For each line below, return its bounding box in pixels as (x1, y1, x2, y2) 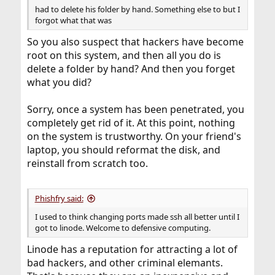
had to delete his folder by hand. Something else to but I (34, 4, 240, 15)
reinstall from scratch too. (26, 157, 148, 171)
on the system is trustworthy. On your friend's (26, 130, 241, 144)
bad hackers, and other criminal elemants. (26, 256, 223, 270)
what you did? (26, 76, 91, 90)
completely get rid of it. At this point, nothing (26, 116, 235, 130)
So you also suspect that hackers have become (26, 35, 244, 49)
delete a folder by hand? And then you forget (26, 62, 235, 76)
